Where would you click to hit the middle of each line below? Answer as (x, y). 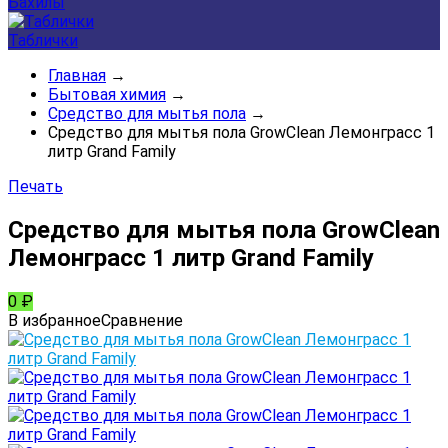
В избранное (54, 320)
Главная (77, 75)
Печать (35, 186)
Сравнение (142, 320)
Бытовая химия (107, 94)
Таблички (43, 40)
